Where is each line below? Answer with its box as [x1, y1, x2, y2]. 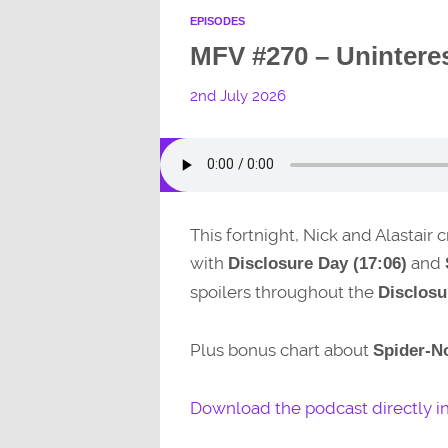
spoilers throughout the [189, 281, 378, 302]
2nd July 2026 [189, 87, 286, 106]
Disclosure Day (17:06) [227, 253, 407, 273]
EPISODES [189, 15, 245, 28]
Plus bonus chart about [189, 340, 373, 361]
